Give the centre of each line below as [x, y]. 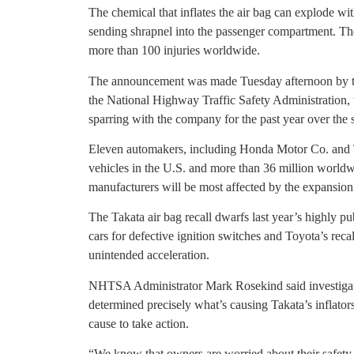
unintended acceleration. [149, 255]
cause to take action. [139, 323]
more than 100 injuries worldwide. [174, 51]
